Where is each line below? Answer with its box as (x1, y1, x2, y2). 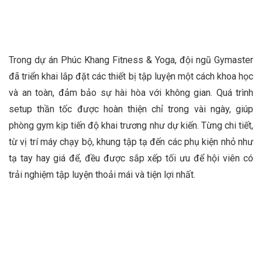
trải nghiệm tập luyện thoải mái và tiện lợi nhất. (9, 169, 195, 181)
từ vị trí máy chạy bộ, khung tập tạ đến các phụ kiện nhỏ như (9, 136, 253, 148)
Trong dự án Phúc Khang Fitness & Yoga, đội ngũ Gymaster (9, 54, 253, 66)
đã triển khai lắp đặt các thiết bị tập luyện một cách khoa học (9, 71, 253, 82)
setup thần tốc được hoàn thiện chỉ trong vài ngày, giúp (9, 104, 253, 115)
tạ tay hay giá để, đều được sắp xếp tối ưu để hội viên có (9, 153, 253, 164)
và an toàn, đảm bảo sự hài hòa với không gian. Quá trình (9, 87, 253, 99)
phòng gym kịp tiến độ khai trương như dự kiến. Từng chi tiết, (9, 120, 253, 132)
